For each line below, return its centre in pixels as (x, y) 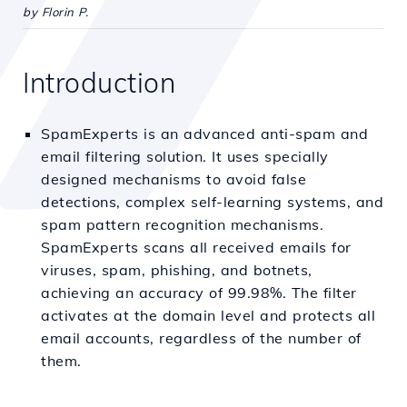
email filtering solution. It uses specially (185, 156)
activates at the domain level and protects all (208, 315)
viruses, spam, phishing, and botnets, (177, 270)
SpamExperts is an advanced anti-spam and (204, 134)
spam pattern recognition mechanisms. (182, 224)
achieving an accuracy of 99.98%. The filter (199, 293)
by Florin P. (55, 12)
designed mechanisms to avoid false (174, 179)
